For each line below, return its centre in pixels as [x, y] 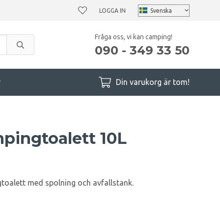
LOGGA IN [112, 10]
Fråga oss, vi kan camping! [134, 37]
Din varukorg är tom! [153, 82]
